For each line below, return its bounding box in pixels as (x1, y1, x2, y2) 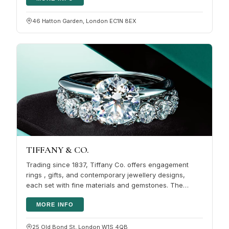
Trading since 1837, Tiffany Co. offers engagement (26, 160, 189, 169)
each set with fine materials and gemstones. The (26, 180, 183, 189)
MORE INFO (36, 201, 74, 208)
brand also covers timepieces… (26, 191, 127, 199)
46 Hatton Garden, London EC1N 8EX (32, 17, 136, 25)
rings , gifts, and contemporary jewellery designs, (26, 170, 185, 179)
